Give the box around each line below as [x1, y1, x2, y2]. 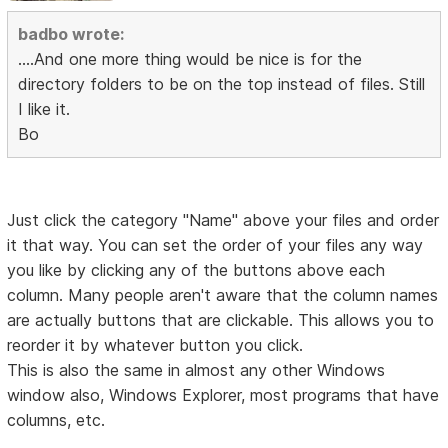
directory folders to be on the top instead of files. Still [18, 74, 426, 95]
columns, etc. [7, 410, 106, 431]
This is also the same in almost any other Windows [7, 360, 386, 381]
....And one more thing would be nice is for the [18, 49, 363, 70]
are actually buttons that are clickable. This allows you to [7, 310, 435, 331]
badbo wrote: [18, 24, 125, 45]
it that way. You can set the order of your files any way [7, 235, 424, 256]
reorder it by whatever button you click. [7, 335, 304, 356]
